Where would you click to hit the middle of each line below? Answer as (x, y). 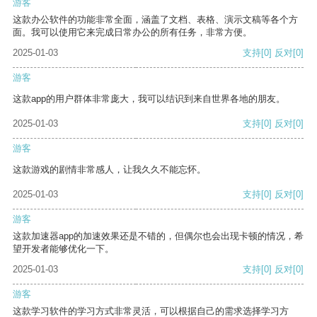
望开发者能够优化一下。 (63, 249)
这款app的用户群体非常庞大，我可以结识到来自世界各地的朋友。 (149, 99)
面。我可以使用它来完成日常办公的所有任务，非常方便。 (132, 33)
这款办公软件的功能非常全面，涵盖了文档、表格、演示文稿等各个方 (155, 20)
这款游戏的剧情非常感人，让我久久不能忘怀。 (109, 170)
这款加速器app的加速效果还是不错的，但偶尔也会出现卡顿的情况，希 (158, 236)
